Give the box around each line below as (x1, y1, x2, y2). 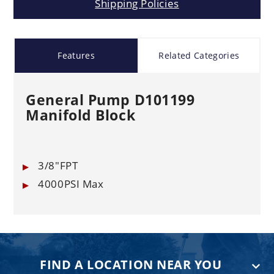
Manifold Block (26, 105, 136, 125)
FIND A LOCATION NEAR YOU (40, 256, 222, 273)
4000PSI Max (38, 176, 104, 191)
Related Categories (158, 49, 240, 61)
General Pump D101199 (26, 89, 195, 109)
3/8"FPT (38, 158, 78, 172)
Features (57, 49, 95, 61)
